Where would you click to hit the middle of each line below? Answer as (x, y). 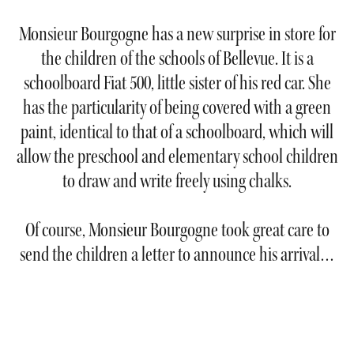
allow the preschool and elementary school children (177, 156)
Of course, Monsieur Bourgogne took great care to (177, 230)
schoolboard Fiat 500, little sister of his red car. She (177, 83)
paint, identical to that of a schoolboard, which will (177, 132)
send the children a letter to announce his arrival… (177, 254)
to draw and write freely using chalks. (177, 181)
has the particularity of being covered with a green (177, 107)
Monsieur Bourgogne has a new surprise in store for (177, 34)
